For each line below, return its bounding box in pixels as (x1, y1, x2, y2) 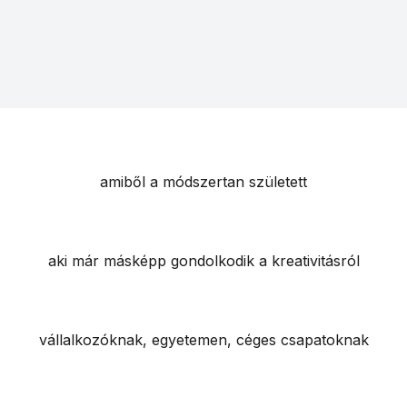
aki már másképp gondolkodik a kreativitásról (47, 252, 360, 271)
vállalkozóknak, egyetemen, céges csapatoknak (38, 331, 369, 350)
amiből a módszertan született (100, 173, 307, 192)
